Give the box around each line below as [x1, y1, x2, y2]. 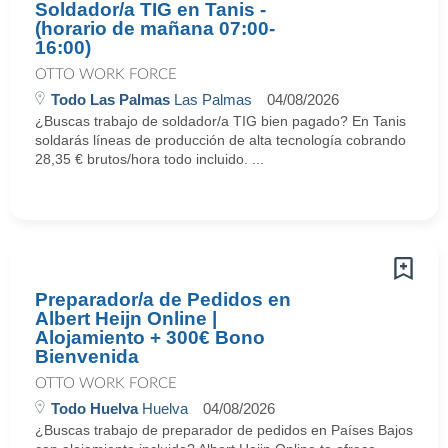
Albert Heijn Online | [35, 308, 217, 329]
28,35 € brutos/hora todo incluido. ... [35, 151, 264, 167]
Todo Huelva [51, 400, 138, 417]
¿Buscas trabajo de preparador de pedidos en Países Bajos [35, 422, 413, 438]
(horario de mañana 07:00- [35, 18, 275, 39]
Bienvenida [35, 346, 139, 367]
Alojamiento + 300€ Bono [35, 327, 265, 348]
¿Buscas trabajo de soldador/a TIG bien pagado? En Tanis [35, 113, 406, 129]
